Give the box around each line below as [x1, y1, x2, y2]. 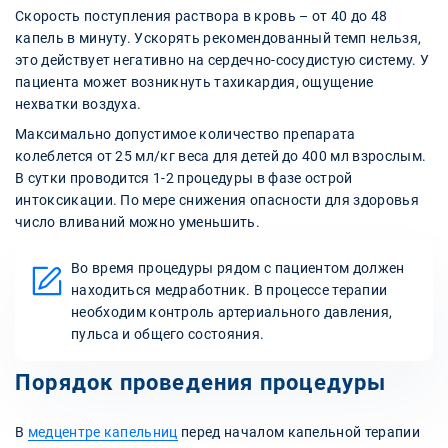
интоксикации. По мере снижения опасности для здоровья [15, 191, 419, 208]
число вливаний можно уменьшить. [15, 213, 260, 230]
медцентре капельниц [27, 423, 178, 440]
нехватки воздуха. [15, 95, 142, 112]
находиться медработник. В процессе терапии [71, 281, 388, 298]
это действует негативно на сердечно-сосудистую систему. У [15, 51, 430, 68]
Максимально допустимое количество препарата [15, 125, 356, 142]
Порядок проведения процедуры [15, 369, 387, 395]
